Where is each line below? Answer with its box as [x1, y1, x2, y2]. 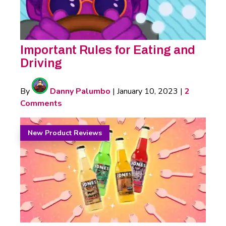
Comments [20, 97, 62, 109]
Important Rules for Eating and [20, 43, 195, 56]
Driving [20, 56, 62, 70]
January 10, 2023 [117, 85, 178, 97]
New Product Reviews [28, 128, 102, 138]
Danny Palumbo [48, 85, 110, 97]
